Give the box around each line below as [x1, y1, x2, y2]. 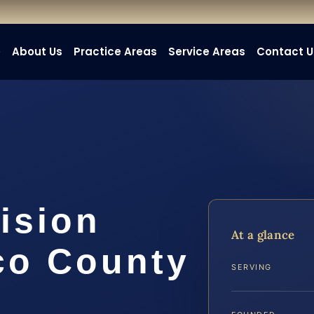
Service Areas [168, 44, 246, 59]
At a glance [231, 227, 295, 243]
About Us [12, 44, 63, 59]
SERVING [231, 262, 272, 273]
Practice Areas [74, 44, 158, 59]
